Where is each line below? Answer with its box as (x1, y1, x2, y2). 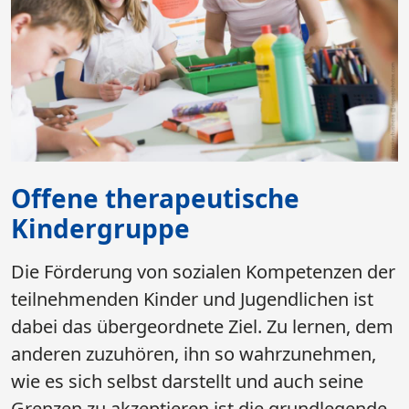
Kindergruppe (11, 211, 190, 246)
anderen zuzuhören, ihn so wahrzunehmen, (11, 341, 376, 367)
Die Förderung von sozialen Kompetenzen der (11, 259, 395, 285)
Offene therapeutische (11, 181, 299, 216)
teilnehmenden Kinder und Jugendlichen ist (11, 287, 373, 312)
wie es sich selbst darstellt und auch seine (11, 369, 363, 394)
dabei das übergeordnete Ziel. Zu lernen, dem (11, 314, 393, 340)
